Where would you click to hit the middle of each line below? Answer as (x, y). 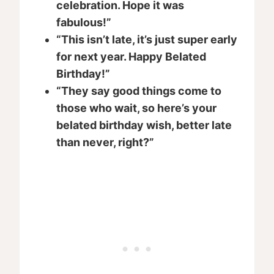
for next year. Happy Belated (131, 57)
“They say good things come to (139, 91)
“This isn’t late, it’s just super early (147, 40)
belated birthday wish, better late (144, 125)
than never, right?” (105, 143)
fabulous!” (84, 23)
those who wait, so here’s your (136, 108)
